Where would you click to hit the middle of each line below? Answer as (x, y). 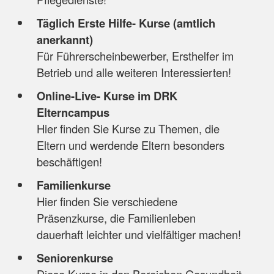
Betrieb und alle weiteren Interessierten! (134, 72)
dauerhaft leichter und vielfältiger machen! (139, 235)
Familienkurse (75, 185)
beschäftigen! (69, 162)
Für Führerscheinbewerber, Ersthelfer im (135, 56)
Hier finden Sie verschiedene (107, 202)
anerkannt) (65, 40)
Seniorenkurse (75, 258)
